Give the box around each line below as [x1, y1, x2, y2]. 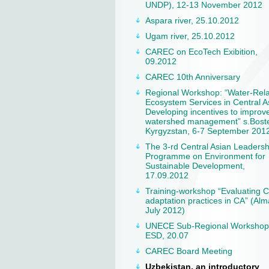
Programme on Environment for [145, 151, 265, 161]
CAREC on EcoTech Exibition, [145, 47, 258, 56]
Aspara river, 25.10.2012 [145, 16, 239, 25]
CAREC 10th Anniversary [145, 72, 240, 82]
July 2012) [145, 205, 185, 215]
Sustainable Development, [145, 161, 245, 171]
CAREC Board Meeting [145, 246, 232, 256]
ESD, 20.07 [145, 231, 189, 240]
